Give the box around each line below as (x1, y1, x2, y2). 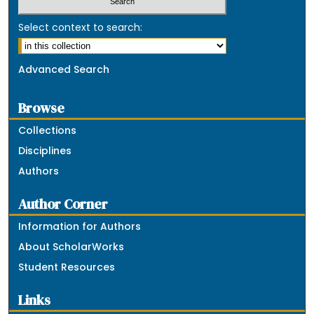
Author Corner (18, 195, 109, 214)
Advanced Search (18, 62, 110, 77)
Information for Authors (18, 219, 142, 234)
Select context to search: (18, 20, 143, 35)
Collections (18, 123, 77, 138)
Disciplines (18, 144, 72, 158)
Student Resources (18, 260, 116, 275)
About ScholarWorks (18, 240, 125, 254)
